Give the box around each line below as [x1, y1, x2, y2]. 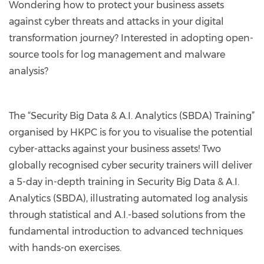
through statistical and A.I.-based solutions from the [9, 209, 245, 220]
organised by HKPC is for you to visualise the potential [9, 127, 253, 138]
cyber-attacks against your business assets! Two [9, 143, 221, 154]
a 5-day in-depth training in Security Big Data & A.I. [9, 176, 239, 187]
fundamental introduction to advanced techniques [9, 226, 243, 237]
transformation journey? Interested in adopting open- [9, 32, 253, 44]
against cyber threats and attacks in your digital [9, 16, 224, 27]
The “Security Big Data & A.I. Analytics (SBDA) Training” [9, 110, 255, 121]
